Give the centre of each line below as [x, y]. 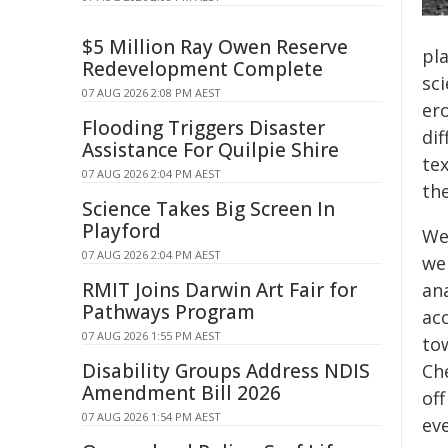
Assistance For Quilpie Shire [210, 150]
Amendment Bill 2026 [181, 393]
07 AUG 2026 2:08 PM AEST [151, 92]
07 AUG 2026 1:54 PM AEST [151, 416]
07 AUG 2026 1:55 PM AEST [151, 335]
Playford [121, 231]
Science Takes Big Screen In [208, 209]
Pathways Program [168, 312]
